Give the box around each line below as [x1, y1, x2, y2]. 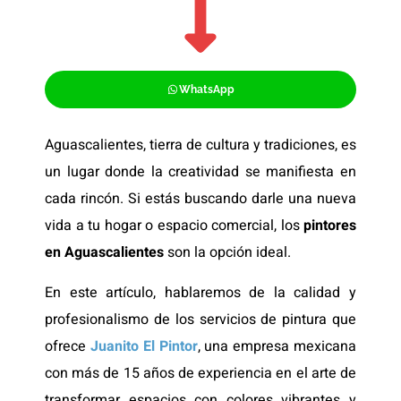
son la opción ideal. [164, 242, 294, 264]
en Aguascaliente [45, 242, 157, 264]
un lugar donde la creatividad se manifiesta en [45, 161, 356, 183]
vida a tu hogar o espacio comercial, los [45, 215, 303, 237]
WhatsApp [179, 83, 235, 97]
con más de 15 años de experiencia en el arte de [45, 362, 356, 384]
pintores [303, 215, 356, 237]
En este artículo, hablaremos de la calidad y [45, 281, 356, 303]
